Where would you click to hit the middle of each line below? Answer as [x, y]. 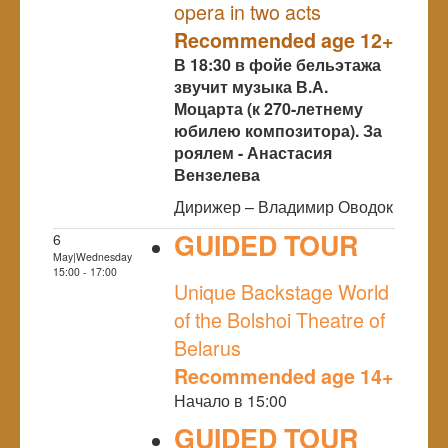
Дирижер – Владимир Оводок [283, 206]
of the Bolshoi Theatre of [279, 319]
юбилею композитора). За [278, 130]
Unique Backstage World [281, 291]
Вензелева [217, 174]
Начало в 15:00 [230, 400]
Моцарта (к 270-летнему [268, 108]
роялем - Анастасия [253, 152]
